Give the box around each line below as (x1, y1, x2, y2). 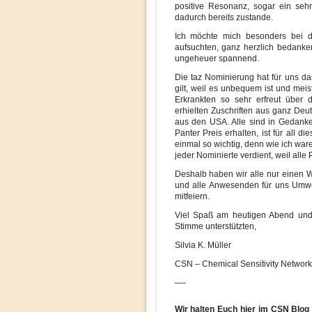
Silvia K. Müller (174, 240, 231, 250)
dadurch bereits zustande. (174, 13, 273, 22)
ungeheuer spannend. (174, 54, 259, 63)
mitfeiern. (174, 192, 210, 201)
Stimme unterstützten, (174, 221, 256, 231)
